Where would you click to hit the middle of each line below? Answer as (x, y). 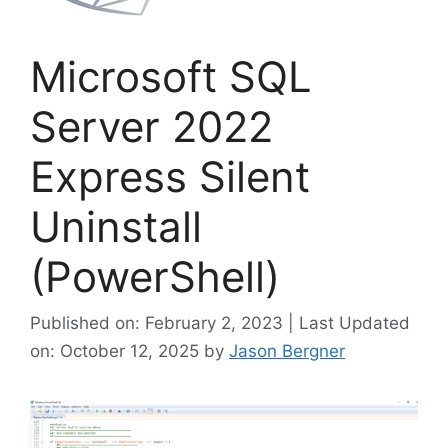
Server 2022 (151, 127)
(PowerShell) (155, 277)
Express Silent (170, 177)
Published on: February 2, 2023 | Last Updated (220, 322)
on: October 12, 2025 (117, 350)
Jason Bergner (287, 350)
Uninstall (116, 227)
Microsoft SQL (171, 77)
